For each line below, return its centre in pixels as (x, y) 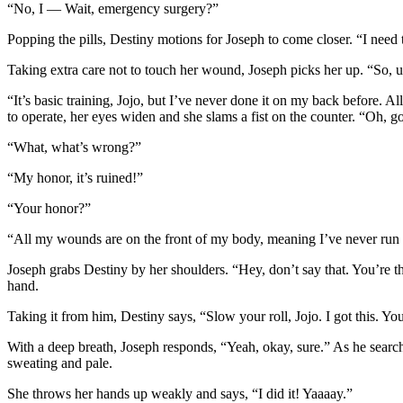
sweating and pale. (60, 363)
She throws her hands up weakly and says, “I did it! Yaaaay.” (180, 393)
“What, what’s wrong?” (74, 147)
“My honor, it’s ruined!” (75, 177)
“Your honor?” (49, 208)
